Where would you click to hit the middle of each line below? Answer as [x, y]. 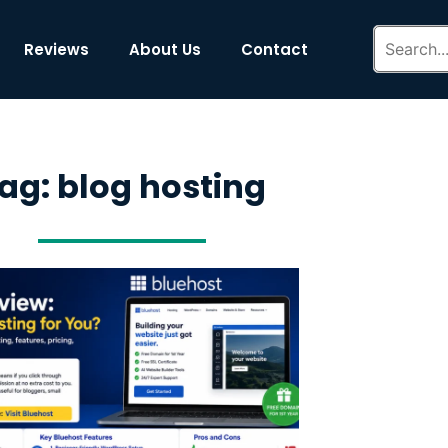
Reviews [57, 49]
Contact [275, 49]
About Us [165, 49]
